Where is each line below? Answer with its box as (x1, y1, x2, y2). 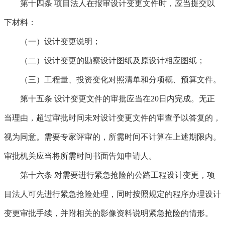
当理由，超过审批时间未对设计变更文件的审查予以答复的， (4, 114, 221, 122)
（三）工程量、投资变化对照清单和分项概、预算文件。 (20, 75, 221, 84)
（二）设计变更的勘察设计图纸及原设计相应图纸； (20, 56, 205, 65)
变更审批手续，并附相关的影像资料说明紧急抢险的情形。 (4, 209, 213, 217)
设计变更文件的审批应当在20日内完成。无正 (52, 94, 215, 103)
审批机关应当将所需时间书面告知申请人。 (4, 152, 157, 160)
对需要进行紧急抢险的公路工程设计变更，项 (52, 171, 215, 179)
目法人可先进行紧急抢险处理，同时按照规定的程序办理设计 (4, 190, 221, 198)
